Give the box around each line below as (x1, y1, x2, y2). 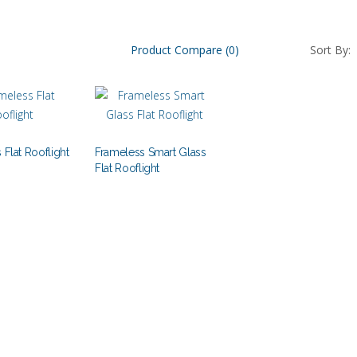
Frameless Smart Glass (95, 145, 206, 159)
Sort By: (310, 41, 351, 57)
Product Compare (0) (131, 41, 239, 57)
